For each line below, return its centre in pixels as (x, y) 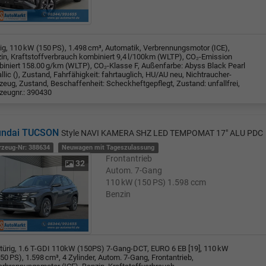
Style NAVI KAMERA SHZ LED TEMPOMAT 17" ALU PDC (162, 133)
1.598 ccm (187, 182)
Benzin (118, 194)
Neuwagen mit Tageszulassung (108, 147)
